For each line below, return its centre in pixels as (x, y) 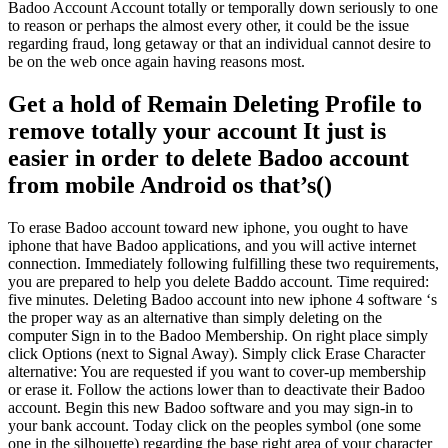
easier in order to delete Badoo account (208, 158)
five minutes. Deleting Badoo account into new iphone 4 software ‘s (222, 300)
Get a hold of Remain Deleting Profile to (215, 104)
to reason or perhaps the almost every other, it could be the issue (208, 26)
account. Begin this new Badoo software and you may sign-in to (210, 408)
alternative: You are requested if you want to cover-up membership (217, 372)
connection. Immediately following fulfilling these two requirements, (223, 264)
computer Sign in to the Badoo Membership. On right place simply (218, 336)
